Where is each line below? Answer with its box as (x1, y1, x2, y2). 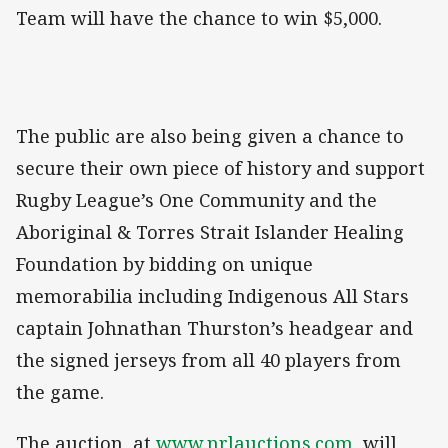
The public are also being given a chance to (16, 124, 404, 149)
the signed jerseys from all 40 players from (16, 348, 401, 373)
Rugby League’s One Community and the (16, 188, 377, 213)
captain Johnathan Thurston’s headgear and (16, 316, 413, 341)
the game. (16, 380, 104, 405)
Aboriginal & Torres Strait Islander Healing (16, 220, 404, 245)
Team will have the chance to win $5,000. (16, 6, 382, 31)
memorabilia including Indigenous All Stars (16, 284, 409, 309)
